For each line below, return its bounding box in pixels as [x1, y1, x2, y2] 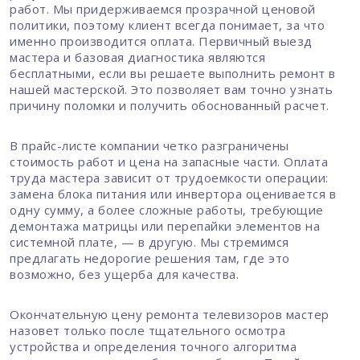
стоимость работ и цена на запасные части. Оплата [10, 153, 328, 170]
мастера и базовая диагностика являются [10, 48, 265, 65]
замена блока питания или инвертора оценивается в [10, 185, 336, 202]
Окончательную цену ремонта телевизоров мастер [10, 305, 329, 322]
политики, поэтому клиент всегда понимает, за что [10, 16, 325, 33]
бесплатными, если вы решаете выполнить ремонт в [10, 64, 336, 81]
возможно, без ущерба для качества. [10, 265, 239, 282]
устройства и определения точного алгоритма [10, 337, 297, 354]
